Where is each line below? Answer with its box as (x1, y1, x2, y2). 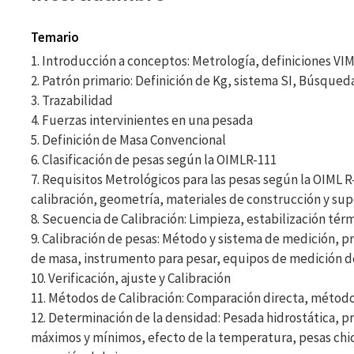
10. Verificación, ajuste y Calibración (30, 269, 231, 287)
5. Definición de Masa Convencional (30, 131, 226, 149)
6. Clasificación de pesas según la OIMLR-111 (30, 151, 277, 168)
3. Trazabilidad (30, 92, 113, 109)
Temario (30, 28, 79, 46)
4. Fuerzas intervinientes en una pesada (30, 111, 253, 129)
